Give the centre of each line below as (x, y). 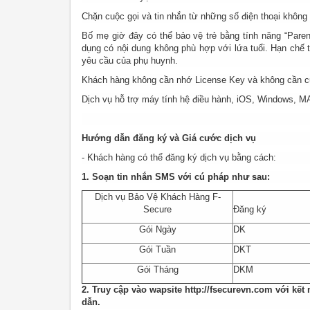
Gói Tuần (157, 250)
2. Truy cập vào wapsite (133, 290)
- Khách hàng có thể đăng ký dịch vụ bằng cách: (179, 158)
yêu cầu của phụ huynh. (130, 61)
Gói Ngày (157, 230)
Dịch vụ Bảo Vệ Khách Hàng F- (157, 197)
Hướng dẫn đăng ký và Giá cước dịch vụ (169, 138)
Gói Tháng (157, 270)
